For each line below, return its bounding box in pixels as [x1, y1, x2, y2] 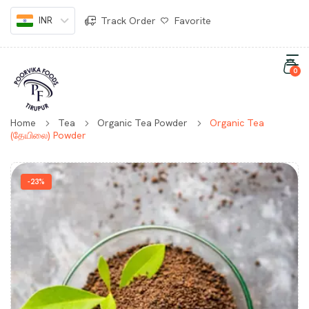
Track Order [100, 14, 156, 27]
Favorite [174, 14, 211, 27]
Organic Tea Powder [97, 117, 188, 129]
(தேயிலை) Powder [10, 129, 86, 141]
